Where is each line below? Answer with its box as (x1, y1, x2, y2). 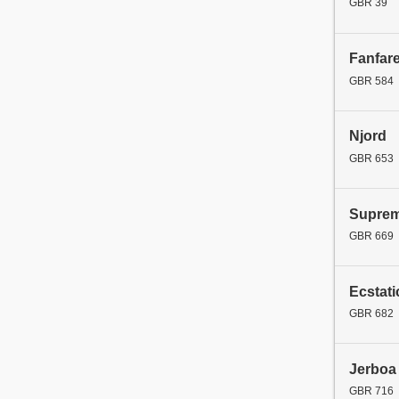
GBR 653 (349, 151, 394, 165)
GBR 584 (349, 74, 394, 87)
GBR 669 (349, 229, 394, 242)
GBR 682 (349, 306, 394, 320)
